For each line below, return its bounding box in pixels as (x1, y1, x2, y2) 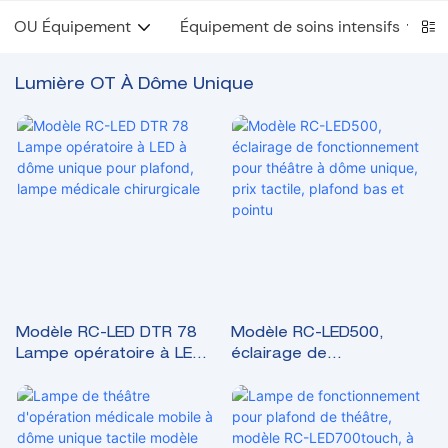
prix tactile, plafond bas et (230, 411, 432, 426)
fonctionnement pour (230, 369, 391, 384)
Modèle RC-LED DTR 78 (16, 327, 197, 342)
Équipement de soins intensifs (180, 16, 400, 37)
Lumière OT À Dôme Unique (15, 78, 254, 95)
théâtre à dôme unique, (230, 390, 413, 405)
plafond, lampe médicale (16, 390, 206, 405)
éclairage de (230, 348, 327, 363)
